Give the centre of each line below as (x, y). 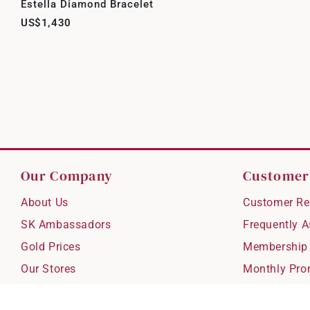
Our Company (67, 175)
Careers (41, 291)
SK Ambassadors (66, 224)
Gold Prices (51, 246)
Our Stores (48, 268)
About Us (45, 202)
